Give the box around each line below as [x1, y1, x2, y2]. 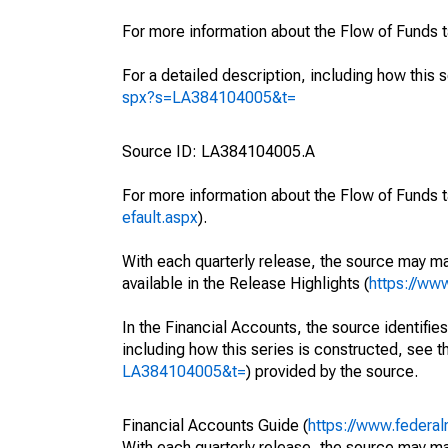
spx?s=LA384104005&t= [122, 88, 296, 107]
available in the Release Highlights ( [122, 274, 369, 293]
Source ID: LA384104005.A [122, 142, 315, 161]
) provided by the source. [246, 362, 418, 381]
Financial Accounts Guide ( [122, 416, 308, 435]
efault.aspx [122, 208, 198, 227]
